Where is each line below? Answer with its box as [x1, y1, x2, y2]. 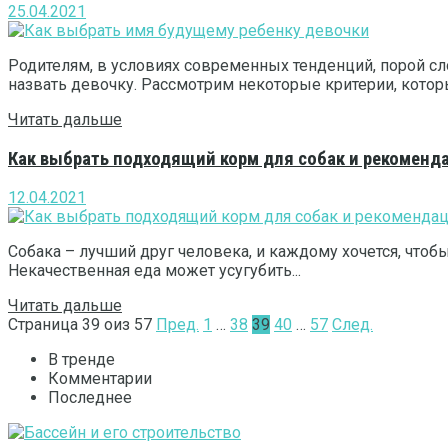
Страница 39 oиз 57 [8, 315, 152, 335]
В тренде [48, 350, 115, 370]
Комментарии [48, 369, 152, 389]
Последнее [48, 388, 132, 408]
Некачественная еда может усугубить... [8, 261, 301, 281]
